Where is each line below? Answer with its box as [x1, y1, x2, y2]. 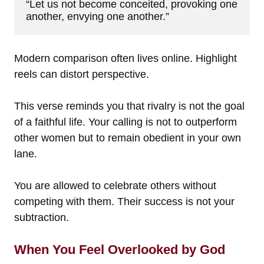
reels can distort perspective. [14, 68, 149, 80]
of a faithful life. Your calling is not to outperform [14, 115, 237, 128]
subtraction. [14, 211, 69, 223]
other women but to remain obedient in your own [14, 131, 241, 144]
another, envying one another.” [26, 10, 169, 22]
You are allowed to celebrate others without [14, 179, 216, 192]
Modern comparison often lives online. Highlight [14, 52, 237, 64]
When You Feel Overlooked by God [14, 242, 225, 257]
